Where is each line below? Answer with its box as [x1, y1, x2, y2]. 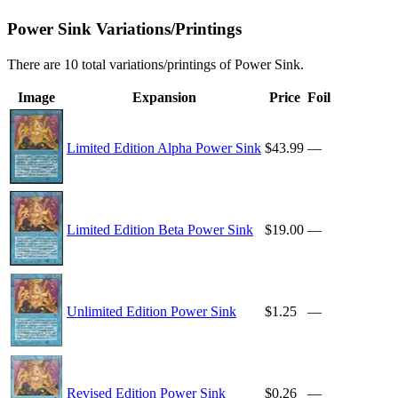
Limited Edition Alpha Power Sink [67, 140, 261, 156]
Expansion [131, 90, 196, 106]
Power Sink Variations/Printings [7, 20, 242, 39]
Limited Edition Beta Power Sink [67, 222, 253, 238]
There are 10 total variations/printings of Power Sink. [7, 57, 304, 73]
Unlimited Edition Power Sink [67, 304, 236, 320]
